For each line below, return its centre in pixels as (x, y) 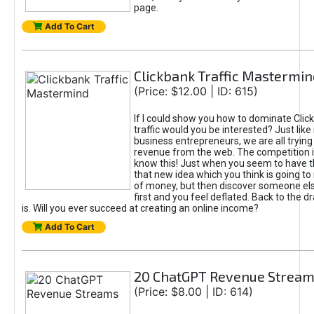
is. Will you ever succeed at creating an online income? (140, 208)
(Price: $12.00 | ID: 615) (196, 91)
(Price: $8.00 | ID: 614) (193, 292)
